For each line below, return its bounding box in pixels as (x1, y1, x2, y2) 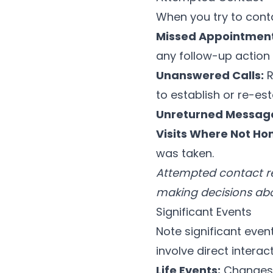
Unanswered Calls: (156, 68, 264, 83)
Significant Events (156, 204, 252, 220)
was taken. (156, 146, 214, 161)
